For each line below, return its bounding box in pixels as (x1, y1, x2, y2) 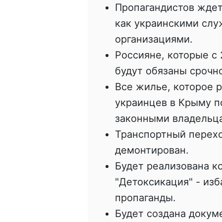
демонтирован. (115, 144, 189, 157)
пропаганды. (115, 192, 176, 204)
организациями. (115, 33, 193, 46)
